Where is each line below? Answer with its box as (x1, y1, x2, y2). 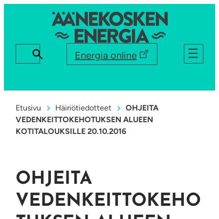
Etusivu (16, 103, 41, 112)
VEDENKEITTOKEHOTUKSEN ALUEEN (16, 115, 153, 124)
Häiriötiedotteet (55, 103, 111, 112)
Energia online (75, 49, 137, 61)
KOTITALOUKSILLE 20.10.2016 (16, 127, 126, 136)
